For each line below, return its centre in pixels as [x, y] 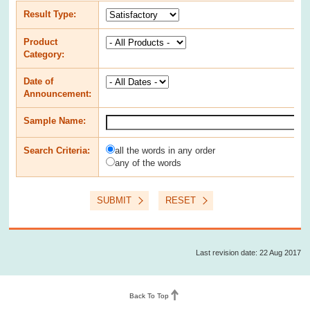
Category [43, 54]
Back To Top [149, 295]
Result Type [49, 14]
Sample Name [54, 120]
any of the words [148, 163]
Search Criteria [56, 150]
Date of [39, 81]
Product [41, 42]
